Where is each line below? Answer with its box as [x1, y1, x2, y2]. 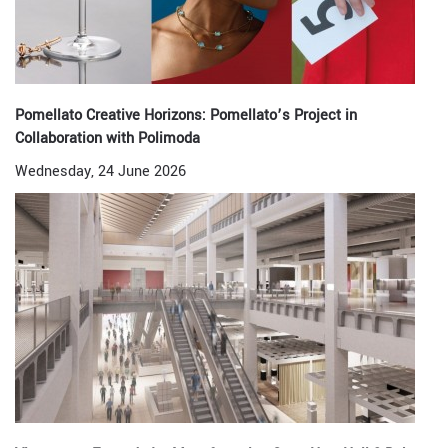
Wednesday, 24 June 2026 [15, 161, 186, 182]
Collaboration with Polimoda [15, 128, 200, 149]
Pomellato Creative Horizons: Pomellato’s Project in [15, 105, 357, 126]
